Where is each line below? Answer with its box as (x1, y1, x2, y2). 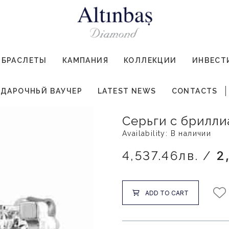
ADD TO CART (145, 189, 189, 197)
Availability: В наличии (122, 129, 212, 138)
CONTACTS (171, 87, 218, 96)
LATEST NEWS (98, 87, 156, 96)
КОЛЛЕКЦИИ (124, 56, 177, 65)
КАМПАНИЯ (62, 56, 109, 65)
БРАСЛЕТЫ (1, 56, 47, 65)
